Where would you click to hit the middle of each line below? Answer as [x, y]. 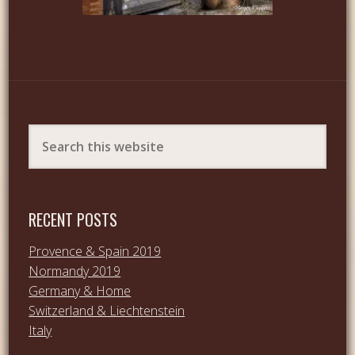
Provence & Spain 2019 [95, 251]
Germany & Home [80, 290]
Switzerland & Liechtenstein [107, 310]
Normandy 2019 [75, 271]
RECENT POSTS [73, 219]
